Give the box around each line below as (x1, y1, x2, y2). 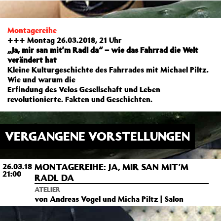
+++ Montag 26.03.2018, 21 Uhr (7, 35, 122, 45)
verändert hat (7, 55, 57, 65)
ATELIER (35, 185, 60, 194)
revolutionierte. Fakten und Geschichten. (7, 94, 152, 104)
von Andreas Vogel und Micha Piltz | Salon (35, 194, 184, 204)
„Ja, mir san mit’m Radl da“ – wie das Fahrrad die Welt (7, 45, 198, 55)
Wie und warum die (7, 74, 75, 84)
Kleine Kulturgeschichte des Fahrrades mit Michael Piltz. (7, 65, 209, 74)
